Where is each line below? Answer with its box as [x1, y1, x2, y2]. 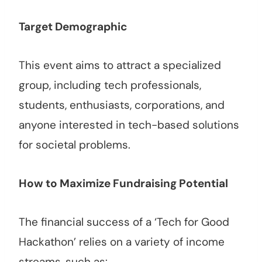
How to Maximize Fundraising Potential [19, 176, 228, 191]
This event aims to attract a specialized [19, 58, 221, 73]
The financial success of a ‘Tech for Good [19, 215, 229, 230]
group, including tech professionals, [19, 78, 201, 93]
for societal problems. [19, 137, 130, 153]
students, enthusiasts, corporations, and [19, 98, 225, 113]
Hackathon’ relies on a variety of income [19, 235, 225, 250]
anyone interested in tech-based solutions [19, 118, 239, 133]
